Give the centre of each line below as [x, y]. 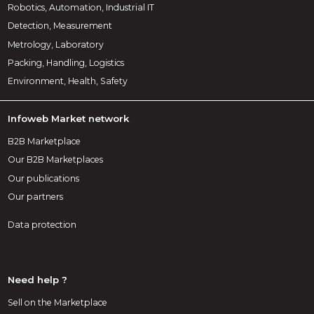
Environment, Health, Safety [68, 81]
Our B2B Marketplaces [56, 160]
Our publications [44, 178]
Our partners [36, 196]
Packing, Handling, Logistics [66, 62]
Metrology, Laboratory [56, 44]
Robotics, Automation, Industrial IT [81, 8]
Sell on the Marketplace [58, 303]
